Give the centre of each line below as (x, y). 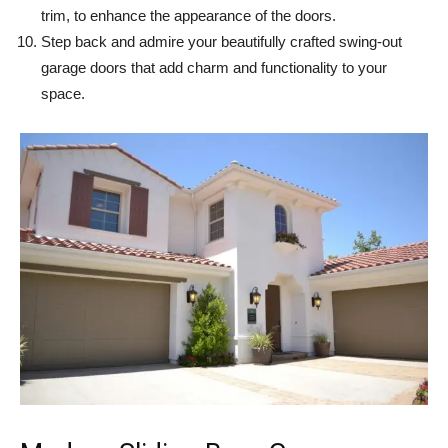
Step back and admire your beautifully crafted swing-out (221, 42)
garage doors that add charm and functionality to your (214, 68)
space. (63, 94)
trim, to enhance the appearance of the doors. (188, 16)
